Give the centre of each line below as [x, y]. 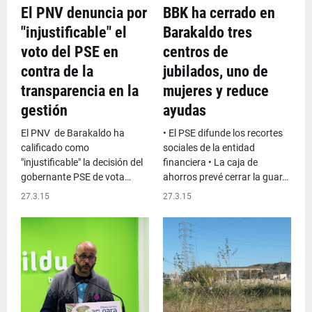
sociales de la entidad [209, 148]
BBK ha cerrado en [219, 13]
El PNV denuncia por [84, 13]
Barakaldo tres [208, 32]
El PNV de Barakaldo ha [73, 133]
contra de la [57, 71]
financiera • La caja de [210, 162]
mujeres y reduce [216, 91]
